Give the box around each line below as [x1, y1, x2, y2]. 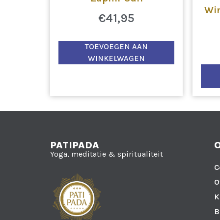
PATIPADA [50, 139, 99, 151]
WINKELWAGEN [88, 53, 145, 63]
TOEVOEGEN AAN [85, 41, 148, 51]
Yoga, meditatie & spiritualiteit [50, 149, 163, 159]
